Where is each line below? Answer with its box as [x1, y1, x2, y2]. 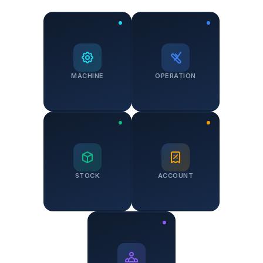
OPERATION [155, 72, 196, 80]
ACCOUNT [157, 171, 194, 180]
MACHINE [71, 72, 104, 80]
